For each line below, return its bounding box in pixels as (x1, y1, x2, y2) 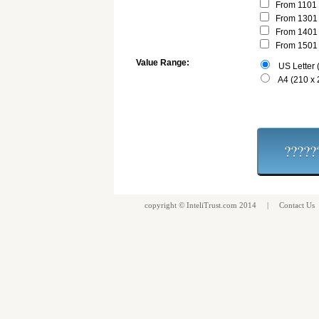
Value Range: (136, 58, 189, 68)
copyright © (142, 201, 187, 209)
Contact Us (279, 201, 315, 209)
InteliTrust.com (187, 201, 237, 209)
